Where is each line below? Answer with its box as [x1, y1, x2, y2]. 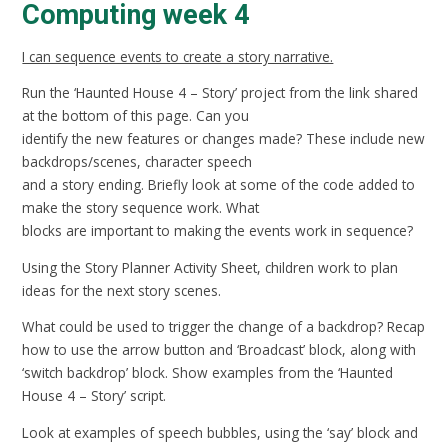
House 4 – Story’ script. [22, 386, 167, 406]
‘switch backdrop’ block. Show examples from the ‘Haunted [22, 363, 394, 383]
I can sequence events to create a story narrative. [22, 46, 334, 66]
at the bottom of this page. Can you [22, 106, 250, 126]
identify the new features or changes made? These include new [22, 129, 426, 149]
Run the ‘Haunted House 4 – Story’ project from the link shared [22, 83, 419, 103]
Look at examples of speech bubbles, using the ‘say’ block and [22, 422, 419, 442]
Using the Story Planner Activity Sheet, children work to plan [22, 257, 399, 277]
